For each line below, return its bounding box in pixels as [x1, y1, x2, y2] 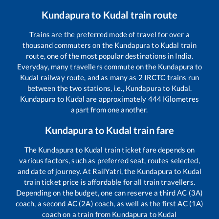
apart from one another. [71, 105, 148, 114]
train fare [131, 124, 175, 136]
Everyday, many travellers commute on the [17, 62, 158, 71]
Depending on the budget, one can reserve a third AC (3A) [16, 188, 203, 197]
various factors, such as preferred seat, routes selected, [19, 156, 200, 165]
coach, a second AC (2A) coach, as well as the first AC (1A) [15, 199, 204, 208]
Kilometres [161, 94, 199, 104]
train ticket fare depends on [103, 145, 195, 154]
